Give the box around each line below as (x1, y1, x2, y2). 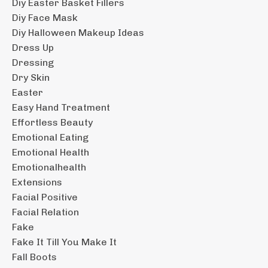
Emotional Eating (12, 131, 89, 143)
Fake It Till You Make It (12, 236, 117, 248)
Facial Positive (12, 191, 78, 203)
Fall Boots (12, 251, 57, 263)
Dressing (12, 56, 54, 68)
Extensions (12, 176, 62, 188)
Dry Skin (12, 71, 50, 83)
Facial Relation (12, 206, 79, 218)
